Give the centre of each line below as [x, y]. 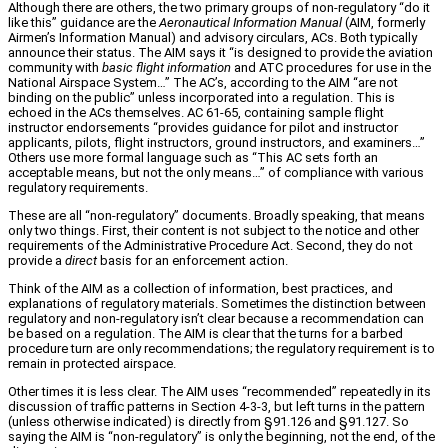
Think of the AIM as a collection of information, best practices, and [200, 288]
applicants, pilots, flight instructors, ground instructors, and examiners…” [216, 142]
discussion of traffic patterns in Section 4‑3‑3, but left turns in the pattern [216, 406]
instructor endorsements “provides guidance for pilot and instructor [203, 127]
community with [55, 67]
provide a [36, 260]
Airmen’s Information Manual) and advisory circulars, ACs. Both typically [212, 37]
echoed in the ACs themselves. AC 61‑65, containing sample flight [196, 112]
